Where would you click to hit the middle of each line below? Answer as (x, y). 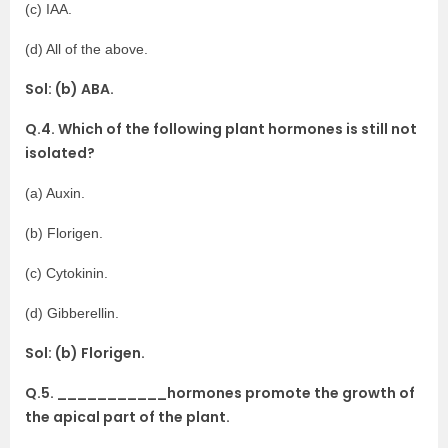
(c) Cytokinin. (66, 273)
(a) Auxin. (55, 193)
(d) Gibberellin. (72, 313)
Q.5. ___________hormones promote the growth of (220, 393)
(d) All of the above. (86, 49)
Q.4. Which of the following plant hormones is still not (221, 129)
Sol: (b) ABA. (69, 89)
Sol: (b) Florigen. (85, 353)
